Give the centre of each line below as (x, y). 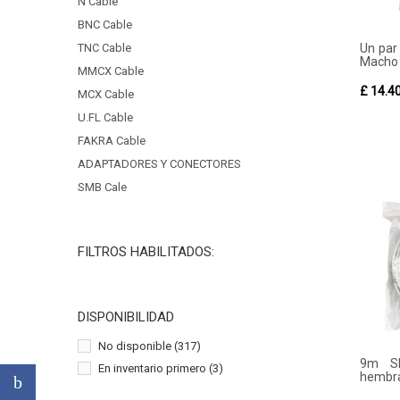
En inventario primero (152, 368)
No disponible (135, 346)
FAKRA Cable (112, 141)
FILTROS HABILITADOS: (146, 252)
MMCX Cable (111, 71)
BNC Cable (105, 25)
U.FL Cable (105, 117)
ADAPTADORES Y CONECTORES (159, 164)
